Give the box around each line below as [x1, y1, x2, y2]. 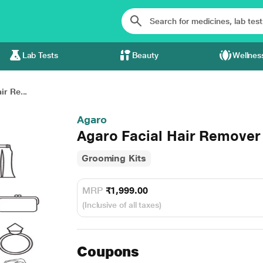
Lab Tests [22, 50, 58, 60]
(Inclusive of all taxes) [82, 200, 161, 210]
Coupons [76, 243, 140, 260]
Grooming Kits [81, 153, 146, 164]
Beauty [131, 50, 159, 60]
